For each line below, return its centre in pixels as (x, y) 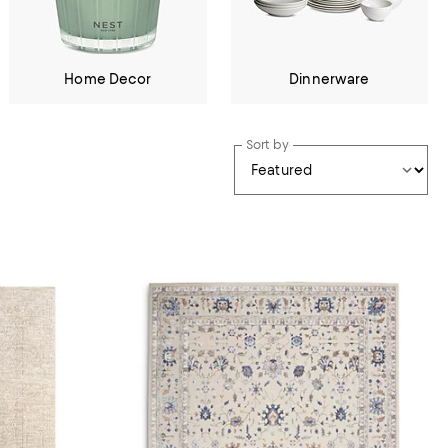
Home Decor (108, 79)
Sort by (267, 144)
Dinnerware (329, 79)
